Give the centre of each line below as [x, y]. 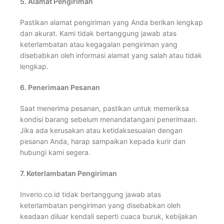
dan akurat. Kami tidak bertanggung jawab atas [98, 33]
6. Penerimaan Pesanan [60, 87]
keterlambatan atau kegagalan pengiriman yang [99, 44]
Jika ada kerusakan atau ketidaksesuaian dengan [101, 130]
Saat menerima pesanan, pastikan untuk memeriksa [104, 108]
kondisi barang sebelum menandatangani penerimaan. [109, 119]
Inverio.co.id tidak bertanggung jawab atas [90, 194]
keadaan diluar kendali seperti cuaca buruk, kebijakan [108, 216]
